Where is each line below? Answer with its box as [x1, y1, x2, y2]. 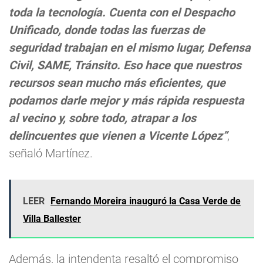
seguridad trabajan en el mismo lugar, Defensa [9, 41, 251, 55]
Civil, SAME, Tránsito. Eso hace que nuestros [9, 58, 241, 73]
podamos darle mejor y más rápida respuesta [9, 93, 244, 108]
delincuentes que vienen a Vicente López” [9, 129, 227, 143]
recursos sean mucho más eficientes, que [9, 76, 225, 90]
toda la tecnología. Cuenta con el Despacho [9, 5, 235, 20]
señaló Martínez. [9, 146, 93, 161]
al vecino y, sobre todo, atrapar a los [9, 111, 196, 126]
